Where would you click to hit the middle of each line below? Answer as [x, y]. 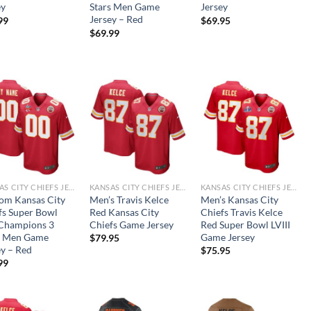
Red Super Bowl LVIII [245, 224]
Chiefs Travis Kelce [241, 212]
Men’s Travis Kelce [129, 199]
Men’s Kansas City [239, 199]
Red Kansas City [124, 212]
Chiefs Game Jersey [131, 224]
